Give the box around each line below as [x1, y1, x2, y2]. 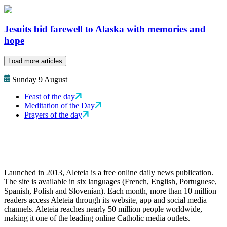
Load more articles [8, 57, 62, 65]
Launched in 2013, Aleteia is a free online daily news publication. [4, 168, 213, 177]
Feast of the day [24, 92, 75, 101]
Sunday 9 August [12, 74, 67, 84]
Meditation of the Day [24, 101, 95, 110]
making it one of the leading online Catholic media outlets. [4, 213, 190, 222]
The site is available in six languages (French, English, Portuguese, [4, 177, 217, 186]
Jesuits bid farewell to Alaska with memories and [4, 24, 206, 35]
